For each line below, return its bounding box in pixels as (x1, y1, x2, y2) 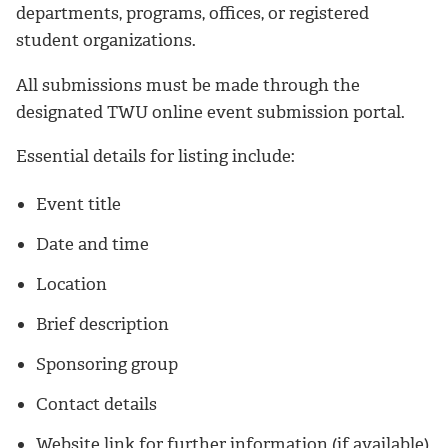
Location (36, 273, 107, 296)
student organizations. (16, 28, 196, 51)
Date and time (36, 233, 149, 256)
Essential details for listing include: (16, 145, 295, 168)
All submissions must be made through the (16, 73, 360, 96)
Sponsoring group (36, 353, 178, 376)
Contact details (36, 393, 157, 416)
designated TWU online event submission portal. (16, 100, 405, 123)
